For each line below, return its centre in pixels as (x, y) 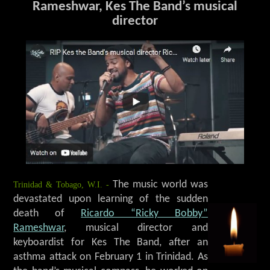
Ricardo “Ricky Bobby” (144, 214)
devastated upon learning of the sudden (111, 199)
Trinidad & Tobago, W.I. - (61, 185)
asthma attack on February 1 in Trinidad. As (111, 257)
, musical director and (136, 228)
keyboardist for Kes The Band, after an (111, 243)
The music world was (159, 185)
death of (47, 214)
